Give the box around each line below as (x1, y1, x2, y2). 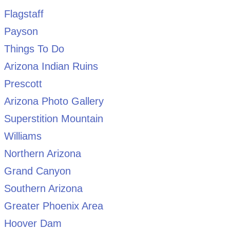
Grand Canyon (4, 165, 71, 177)
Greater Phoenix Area (4, 200, 103, 212)
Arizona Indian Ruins (4, 61, 98, 72)
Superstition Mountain (4, 113, 103, 125)
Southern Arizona (4, 183, 83, 195)
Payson (4, 26, 38, 37)
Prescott (4, 78, 42, 90)
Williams (4, 130, 42, 142)
